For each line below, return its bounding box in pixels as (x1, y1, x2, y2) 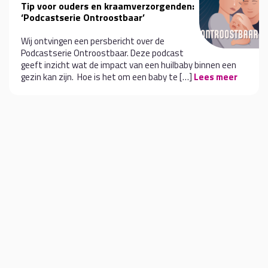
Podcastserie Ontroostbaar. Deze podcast (21, 46, 184, 60)
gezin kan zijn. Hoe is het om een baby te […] (21, 70, 194, 84)
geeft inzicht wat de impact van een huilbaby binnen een (21, 58, 236, 72)
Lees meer (194, 70, 237, 84)
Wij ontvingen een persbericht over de (21, 34, 165, 48)
